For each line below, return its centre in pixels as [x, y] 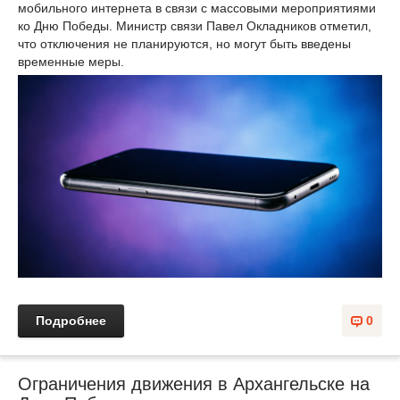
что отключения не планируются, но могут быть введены [184, 43]
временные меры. [71, 61]
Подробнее [71, 321]
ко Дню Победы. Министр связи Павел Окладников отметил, [195, 25]
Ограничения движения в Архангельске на [194, 384]
